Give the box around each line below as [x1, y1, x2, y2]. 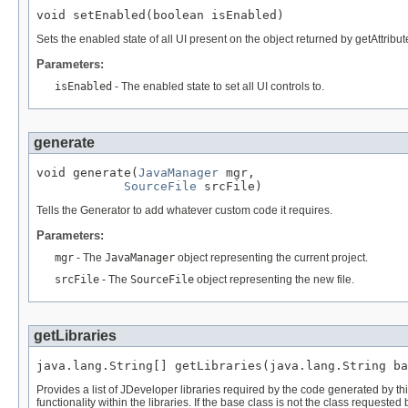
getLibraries [34, 327, 117, 343]
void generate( [36, 165, 138, 179]
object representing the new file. [194, 272, 354, 286]
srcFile [55, 272, 99, 286]
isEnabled [55, 79, 112, 93]
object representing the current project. [175, 250, 368, 264]
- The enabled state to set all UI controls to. [112, 79, 324, 93]
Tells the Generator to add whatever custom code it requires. [36, 204, 332, 218]
